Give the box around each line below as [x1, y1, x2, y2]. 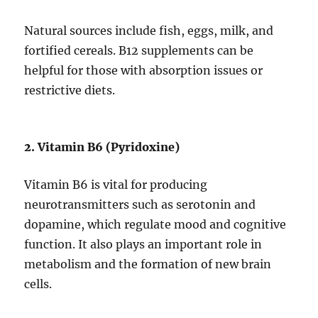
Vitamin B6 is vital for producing [24, 177, 208, 192]
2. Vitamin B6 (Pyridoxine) [24, 140, 180, 155]
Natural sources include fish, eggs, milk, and [24, 23, 274, 38]
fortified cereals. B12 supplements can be [24, 43, 254, 58]
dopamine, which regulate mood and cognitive [24, 217, 287, 232]
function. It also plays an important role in [24, 237, 263, 252]
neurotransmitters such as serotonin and [24, 197, 256, 212]
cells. [24, 277, 53, 292]
